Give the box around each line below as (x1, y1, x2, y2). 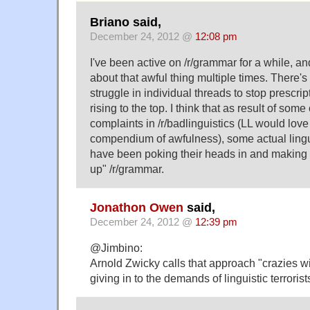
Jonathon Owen (90, 201, 183, 215)
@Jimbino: (90, 241, 143, 255)
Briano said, (90, 15, 161, 29)
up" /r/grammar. (90, 162, 164, 175)
